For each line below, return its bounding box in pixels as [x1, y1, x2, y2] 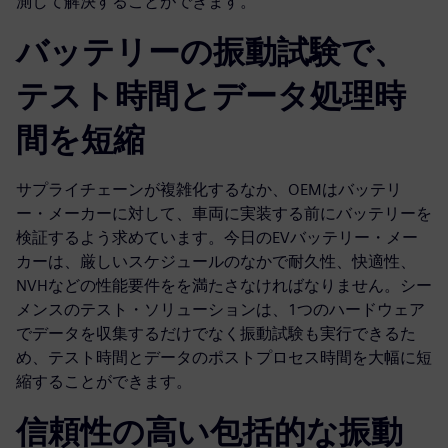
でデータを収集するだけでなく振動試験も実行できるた [16, 324, 416, 344]
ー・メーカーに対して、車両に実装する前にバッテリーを [16, 204, 432, 224]
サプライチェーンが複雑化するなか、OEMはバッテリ [16, 180, 402, 200]
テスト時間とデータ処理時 [16, 76, 406, 116]
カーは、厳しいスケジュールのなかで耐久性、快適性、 [16, 252, 416, 272]
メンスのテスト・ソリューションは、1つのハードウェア [16, 300, 425, 320]
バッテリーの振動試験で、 [16, 32, 406, 72]
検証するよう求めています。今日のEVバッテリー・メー [16, 228, 418, 248]
